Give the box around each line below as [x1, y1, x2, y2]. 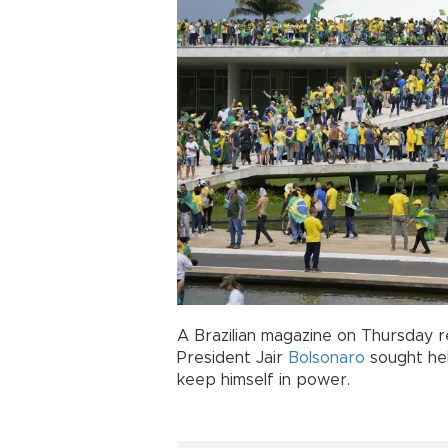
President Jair [177, 349, 288, 366]
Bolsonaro [288, 349, 365, 366]
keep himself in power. [177, 371, 350, 388]
